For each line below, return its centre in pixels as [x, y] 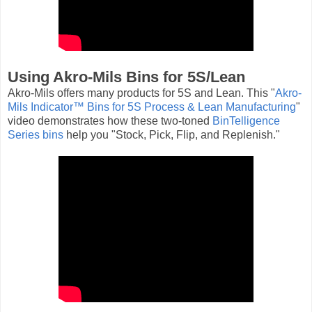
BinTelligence [246, 120]
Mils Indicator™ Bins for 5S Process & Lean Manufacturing [152, 107]
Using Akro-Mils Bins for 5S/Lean [126, 77]
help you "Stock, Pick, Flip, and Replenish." [172, 134]
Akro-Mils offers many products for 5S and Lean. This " [141, 93]
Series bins [36, 134]
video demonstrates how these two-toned [110, 120]
